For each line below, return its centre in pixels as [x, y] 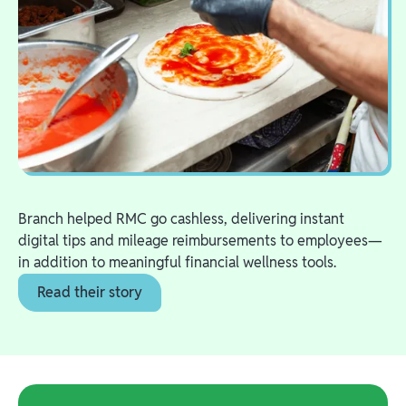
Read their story [90, 293]
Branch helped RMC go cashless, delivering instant [181, 219]
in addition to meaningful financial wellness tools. [177, 263]
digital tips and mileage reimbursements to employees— [200, 241]
